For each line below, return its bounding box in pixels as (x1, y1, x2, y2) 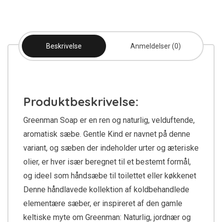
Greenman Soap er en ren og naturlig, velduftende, (23, 115, 195, 125)
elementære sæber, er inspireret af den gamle (23, 199, 182, 209)
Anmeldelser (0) (130, 42, 181, 51)
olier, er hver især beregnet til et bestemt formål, (23, 157, 191, 167)
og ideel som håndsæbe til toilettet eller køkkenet (23, 171, 196, 181)
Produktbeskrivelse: (23, 94, 139, 110)
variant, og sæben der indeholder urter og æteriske (23, 143, 199, 153)
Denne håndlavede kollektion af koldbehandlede (23, 185, 189, 195)
